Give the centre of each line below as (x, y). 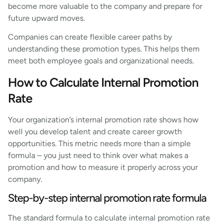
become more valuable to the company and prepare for (105, 6)
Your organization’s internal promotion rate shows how (103, 119)
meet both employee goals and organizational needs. (101, 61)
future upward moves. (46, 18)
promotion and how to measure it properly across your (103, 167)
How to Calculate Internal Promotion (103, 82)
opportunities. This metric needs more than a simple (99, 143)
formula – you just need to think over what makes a (98, 155)
